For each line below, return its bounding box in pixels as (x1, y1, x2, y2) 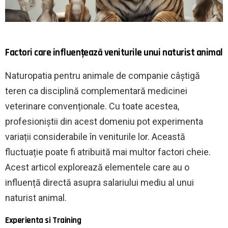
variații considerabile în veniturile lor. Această (5, 131, 185, 142)
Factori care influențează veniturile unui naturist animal (5, 46, 223, 60)
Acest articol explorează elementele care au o (5, 162, 189, 173)
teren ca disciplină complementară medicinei (5, 85, 187, 97)
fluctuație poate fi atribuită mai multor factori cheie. (5, 147, 211, 158)
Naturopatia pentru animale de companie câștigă (5, 70, 200, 81)
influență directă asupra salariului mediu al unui (5, 177, 194, 188)
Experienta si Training (5, 215, 81, 226)
